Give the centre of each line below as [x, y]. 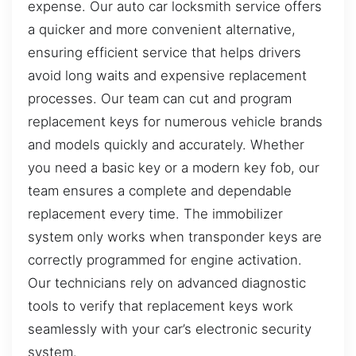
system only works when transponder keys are [175, 236]
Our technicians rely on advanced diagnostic [167, 282]
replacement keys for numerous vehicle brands [175, 121]
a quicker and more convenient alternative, [162, 29]
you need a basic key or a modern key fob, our [174, 167]
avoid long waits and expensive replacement [167, 75]
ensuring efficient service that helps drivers [164, 52]
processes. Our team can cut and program [160, 98]
